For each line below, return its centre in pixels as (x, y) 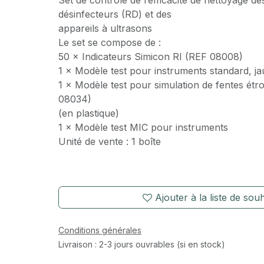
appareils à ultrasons (105, 28)
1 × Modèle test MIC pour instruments (143, 127)
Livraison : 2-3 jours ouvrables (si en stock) (141, 244)
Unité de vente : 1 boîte (109, 141)
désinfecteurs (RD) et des (115, 14)
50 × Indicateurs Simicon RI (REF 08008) (150, 57)
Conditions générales (100, 230)
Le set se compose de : (109, 42)
